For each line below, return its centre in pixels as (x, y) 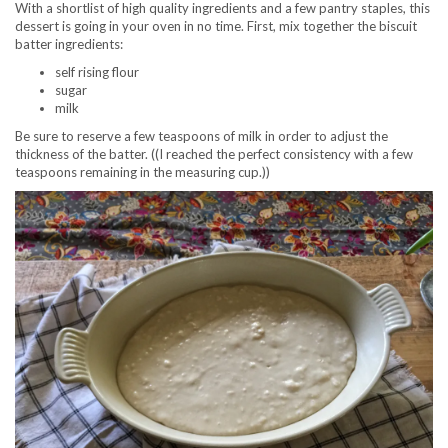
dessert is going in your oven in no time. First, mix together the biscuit (216, 25)
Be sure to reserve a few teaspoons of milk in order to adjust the (201, 135)
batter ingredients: (69, 43)
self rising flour (97, 71)
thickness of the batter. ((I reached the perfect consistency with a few (214, 153)
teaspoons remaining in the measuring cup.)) (142, 171)
